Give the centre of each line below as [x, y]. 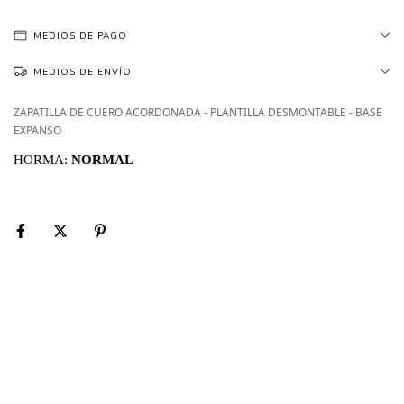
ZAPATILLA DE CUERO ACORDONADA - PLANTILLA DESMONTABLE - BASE [198, 112]
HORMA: [42, 160]
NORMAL [102, 160]
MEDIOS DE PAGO [80, 36]
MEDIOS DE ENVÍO [83, 72]
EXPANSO [37, 130]
